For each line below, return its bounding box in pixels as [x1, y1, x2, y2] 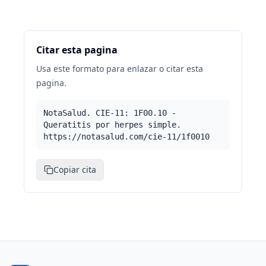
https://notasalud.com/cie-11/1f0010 [43, 132, 210, 141]
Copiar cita [53, 164, 96, 175]
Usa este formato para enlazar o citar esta [36, 63, 203, 74]
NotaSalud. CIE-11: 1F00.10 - [43, 108, 176, 118]
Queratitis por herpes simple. [43, 120, 181, 129]
